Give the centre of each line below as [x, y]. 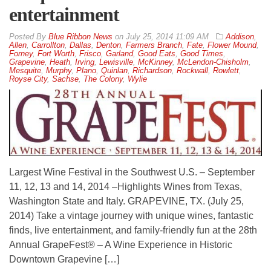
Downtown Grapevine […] [64, 260]
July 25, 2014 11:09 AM [167, 37]
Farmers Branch [154, 45]
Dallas [80, 45]
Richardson [152, 71]
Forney [21, 54]
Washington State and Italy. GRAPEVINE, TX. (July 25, [126, 201]
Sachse [65, 79]
